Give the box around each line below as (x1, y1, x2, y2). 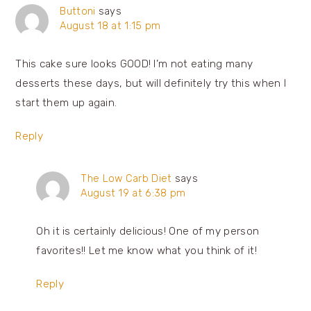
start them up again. (15, 96, 117, 109)
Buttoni (60, 4, 96, 17)
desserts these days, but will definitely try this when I (15, 76, 287, 90)
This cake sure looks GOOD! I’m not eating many (15, 57, 253, 70)
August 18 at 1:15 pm (60, 19, 161, 32)
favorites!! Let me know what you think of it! (36, 244, 257, 257)
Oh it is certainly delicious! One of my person (36, 224, 260, 237)
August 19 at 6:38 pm (81, 186, 186, 199)
